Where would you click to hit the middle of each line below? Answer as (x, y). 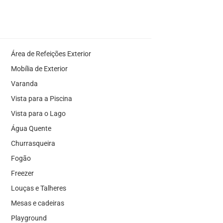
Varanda (24, 84)
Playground (29, 218)
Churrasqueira (33, 143)
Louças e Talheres (38, 188)
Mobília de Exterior (39, 69)
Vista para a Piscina (41, 99)
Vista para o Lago (38, 113)
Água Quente (31, 128)
